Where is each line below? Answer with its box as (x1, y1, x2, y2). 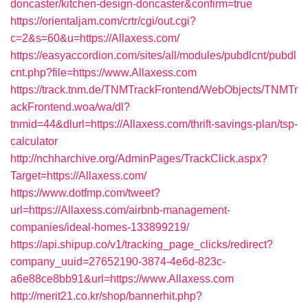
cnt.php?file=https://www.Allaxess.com (10, 67, 197, 78)
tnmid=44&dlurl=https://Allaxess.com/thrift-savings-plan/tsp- (10, 118, 298, 130)
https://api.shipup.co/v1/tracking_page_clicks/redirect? (10, 239, 273, 250)
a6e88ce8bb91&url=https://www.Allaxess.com (10, 273, 234, 285)
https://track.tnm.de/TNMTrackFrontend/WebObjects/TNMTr (10, 84, 298, 96)
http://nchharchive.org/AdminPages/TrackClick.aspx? (10, 153, 267, 164)
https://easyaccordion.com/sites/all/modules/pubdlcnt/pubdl (10, 49, 296, 61)
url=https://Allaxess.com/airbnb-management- (10, 204, 230, 216)
